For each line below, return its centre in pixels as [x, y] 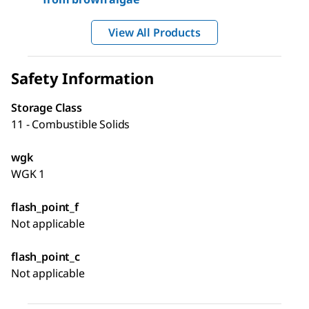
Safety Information [83, 78]
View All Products [154, 33]
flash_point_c [46, 257]
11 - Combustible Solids [71, 124]
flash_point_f [45, 207]
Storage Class [47, 108]
